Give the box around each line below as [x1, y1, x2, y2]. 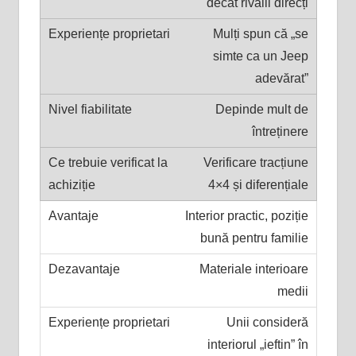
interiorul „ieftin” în [207, 337, 308, 351]
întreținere [251, 124, 308, 138]
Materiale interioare [199, 261, 308, 276]
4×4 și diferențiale [207, 177, 308, 192]
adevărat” [254, 71, 308, 85]
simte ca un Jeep [212, 48, 308, 63]
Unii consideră [226, 315, 308, 329]
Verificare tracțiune [203, 155, 308, 169]
